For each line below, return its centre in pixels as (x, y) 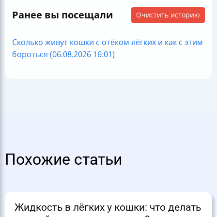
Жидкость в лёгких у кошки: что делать (108, 208)
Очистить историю (168, 15)
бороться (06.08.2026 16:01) (63, 54)
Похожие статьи (63, 160)
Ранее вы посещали (62, 15)
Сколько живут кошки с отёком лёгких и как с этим (108, 42)
